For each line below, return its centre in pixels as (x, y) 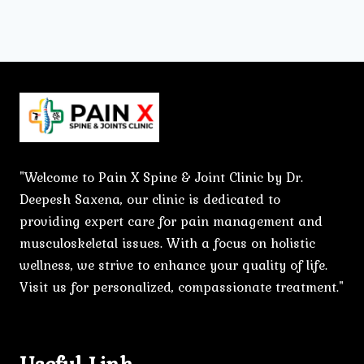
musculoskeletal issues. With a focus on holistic (167, 243)
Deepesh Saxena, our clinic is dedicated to (150, 199)
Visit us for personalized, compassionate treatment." (182, 287)
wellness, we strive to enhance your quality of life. (173, 265)
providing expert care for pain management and (171, 221)
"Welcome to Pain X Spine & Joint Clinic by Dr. (161, 177)
